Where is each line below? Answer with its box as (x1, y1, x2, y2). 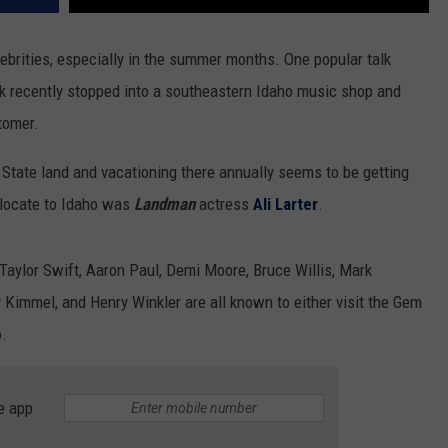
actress (199, 194, 253, 215)
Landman (134, 194, 195, 215)
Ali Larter (253, 194, 318, 215)
